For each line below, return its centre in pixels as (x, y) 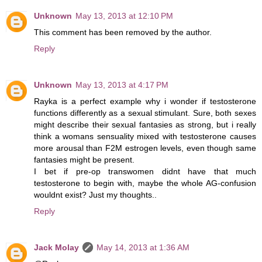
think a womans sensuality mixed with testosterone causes (145, 136)
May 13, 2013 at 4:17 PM (122, 85)
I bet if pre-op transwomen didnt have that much (145, 171)
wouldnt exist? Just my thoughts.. (95, 194)
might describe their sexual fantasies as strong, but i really (145, 124)
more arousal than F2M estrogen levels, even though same (145, 148)
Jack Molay (56, 247)
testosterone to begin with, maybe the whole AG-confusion (145, 183)
